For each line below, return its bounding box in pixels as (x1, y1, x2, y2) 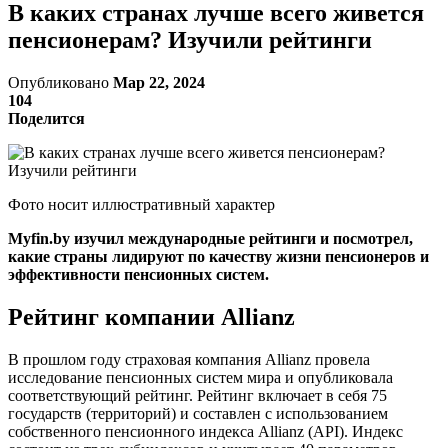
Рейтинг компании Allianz (8, 303, 295, 330)
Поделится (8, 109, 85, 127)
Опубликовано (8, 73, 113, 91)
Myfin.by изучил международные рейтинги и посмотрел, (8, 229, 413, 247)
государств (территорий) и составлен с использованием (8, 404, 388, 422)
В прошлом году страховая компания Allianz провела (8, 350, 370, 368)
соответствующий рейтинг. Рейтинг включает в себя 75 (8, 386, 387, 404)
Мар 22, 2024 (113, 73, 205, 91)
